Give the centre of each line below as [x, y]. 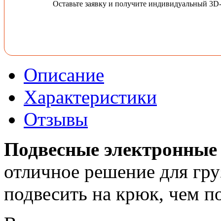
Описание [64, 75]
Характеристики [90, 97]
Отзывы [56, 119]
